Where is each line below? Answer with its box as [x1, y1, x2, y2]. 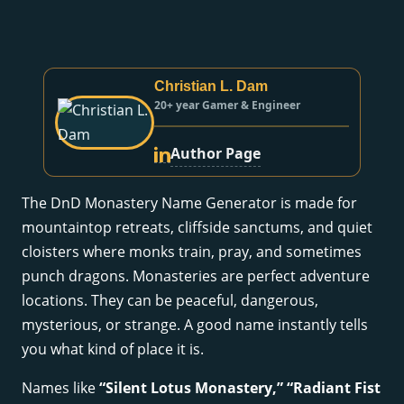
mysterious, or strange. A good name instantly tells [22, 315, 368, 335]
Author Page [170, 143, 261, 164]
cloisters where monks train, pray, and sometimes [22, 242, 362, 262]
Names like [22, 378, 99, 399]
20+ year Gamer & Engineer [153, 97, 300, 114]
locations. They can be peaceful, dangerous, [22, 290, 318, 311]
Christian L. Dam [153, 78, 268, 95]
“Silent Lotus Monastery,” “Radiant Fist [99, 378, 381, 399]
